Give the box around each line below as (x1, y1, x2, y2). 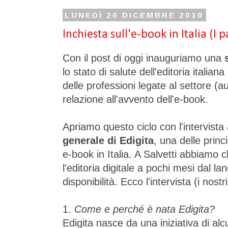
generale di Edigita (63, 134, 154, 146)
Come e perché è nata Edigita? (74, 203, 215, 215)
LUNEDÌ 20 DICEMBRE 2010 (65, 10, 204, 19)
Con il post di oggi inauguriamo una (63, 52, 224, 64)
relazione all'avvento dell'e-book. (63, 93, 208, 105)
